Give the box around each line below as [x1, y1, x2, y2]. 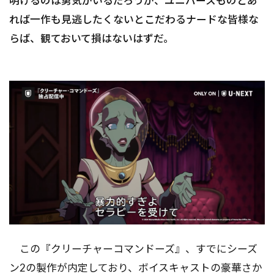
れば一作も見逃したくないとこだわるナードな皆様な [9, 12, 259, 26]
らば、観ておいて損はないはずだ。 [9, 31, 174, 45]
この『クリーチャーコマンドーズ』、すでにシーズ [9, 242, 257, 255]
